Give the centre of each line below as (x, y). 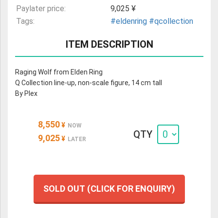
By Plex (26, 94)
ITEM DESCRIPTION (109, 45)
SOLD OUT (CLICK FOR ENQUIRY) (109, 188)
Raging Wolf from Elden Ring (59, 72)
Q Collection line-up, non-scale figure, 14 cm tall (89, 83)
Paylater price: (41, 9)
